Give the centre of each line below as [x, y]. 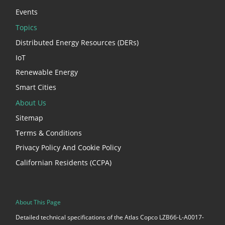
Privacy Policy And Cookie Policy [68, 148]
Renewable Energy [47, 72]
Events [27, 12]
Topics [26, 27]
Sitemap [29, 118]
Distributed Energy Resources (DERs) [77, 43]
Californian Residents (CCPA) [64, 162]
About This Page [38, 202]
